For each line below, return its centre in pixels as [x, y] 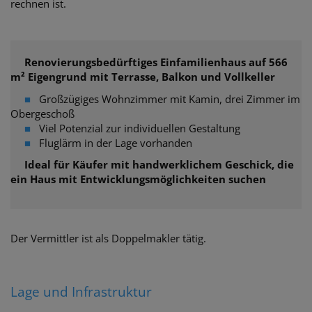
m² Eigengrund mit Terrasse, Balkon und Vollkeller [143, 77]
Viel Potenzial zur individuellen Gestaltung [140, 128]
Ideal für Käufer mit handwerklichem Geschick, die [152, 165]
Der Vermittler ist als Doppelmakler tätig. [108, 238]
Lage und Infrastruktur [81, 292]
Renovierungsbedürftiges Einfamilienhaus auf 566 [149, 62]
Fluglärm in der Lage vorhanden [116, 142]
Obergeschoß [42, 113]
